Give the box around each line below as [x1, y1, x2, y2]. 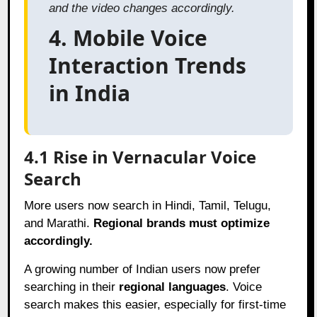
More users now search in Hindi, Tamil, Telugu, [24, 198, 272, 212]
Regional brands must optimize [93, 216, 270, 230]
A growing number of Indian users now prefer [24, 262, 261, 276]
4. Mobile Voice [49, 23, 208, 52]
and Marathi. [24, 216, 94, 230]
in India [49, 78, 131, 108]
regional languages [119, 279, 226, 294]
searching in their [24, 279, 120, 294]
